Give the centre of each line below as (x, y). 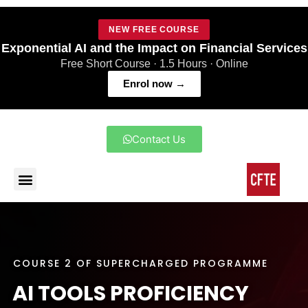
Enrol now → (154, 84)
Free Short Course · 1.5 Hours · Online (154, 64)
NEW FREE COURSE (154, 30)
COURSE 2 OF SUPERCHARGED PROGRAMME (140, 263)
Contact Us (158, 139)
